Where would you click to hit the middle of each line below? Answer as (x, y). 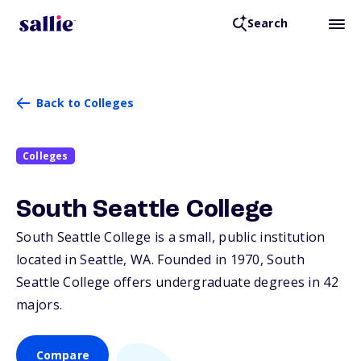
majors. (39, 305)
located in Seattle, (74, 260)
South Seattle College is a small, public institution (171, 237)
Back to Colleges (85, 103)
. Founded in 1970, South (228, 260)
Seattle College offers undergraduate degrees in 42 (177, 282)
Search (267, 23)
